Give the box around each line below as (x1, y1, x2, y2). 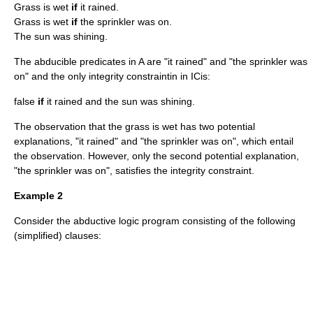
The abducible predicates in (14, 56, 138, 67)
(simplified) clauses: (14, 230, 101, 241)
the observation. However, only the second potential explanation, (14, 150, 299, 161)
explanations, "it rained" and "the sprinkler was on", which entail (14, 136, 293, 147)
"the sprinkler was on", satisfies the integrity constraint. (14, 165, 254, 176)
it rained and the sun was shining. (44, 96, 195, 107)
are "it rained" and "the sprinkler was (144, 56, 307, 67)
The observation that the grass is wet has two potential (14, 121, 255, 132)
